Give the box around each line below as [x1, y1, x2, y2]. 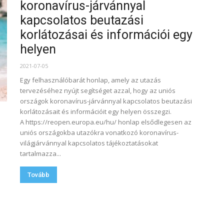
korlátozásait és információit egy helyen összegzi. [20, 107, 174, 116]
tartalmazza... [20, 149, 61, 158]
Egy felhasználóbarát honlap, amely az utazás [20, 75, 161, 84]
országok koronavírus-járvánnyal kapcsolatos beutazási [20, 96, 192, 105]
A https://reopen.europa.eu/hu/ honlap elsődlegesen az [20, 117, 191, 126]
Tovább [27, 171, 49, 178]
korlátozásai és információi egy [20, 27, 192, 42]
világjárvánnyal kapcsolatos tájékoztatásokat [20, 138, 158, 147]
